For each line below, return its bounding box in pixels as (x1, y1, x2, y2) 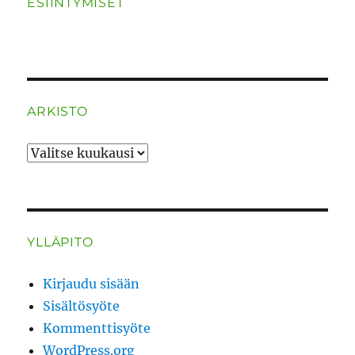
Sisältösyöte (43, 297, 120, 314)
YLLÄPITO (27, 234, 94, 250)
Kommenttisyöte (43, 319, 151, 336)
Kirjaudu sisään (43, 275, 140, 292)
